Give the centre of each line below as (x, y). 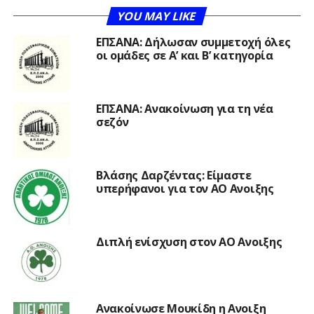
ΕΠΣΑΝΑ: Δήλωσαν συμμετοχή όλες (193, 42)
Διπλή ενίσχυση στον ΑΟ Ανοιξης (189, 241)
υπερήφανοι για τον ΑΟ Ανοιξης (185, 188)
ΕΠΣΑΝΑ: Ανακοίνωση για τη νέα (184, 108)
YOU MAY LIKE (157, 16)
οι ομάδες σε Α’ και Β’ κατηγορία (184, 55)
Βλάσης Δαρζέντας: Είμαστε (173, 175)
